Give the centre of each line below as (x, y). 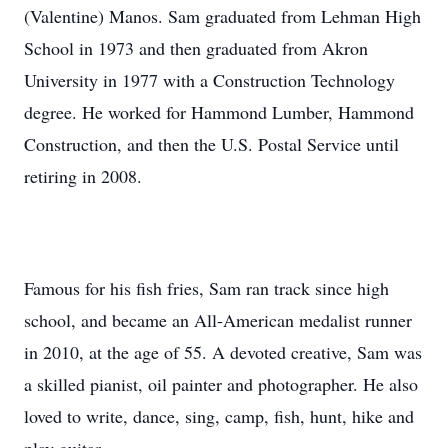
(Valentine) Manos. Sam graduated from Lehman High (222, 16)
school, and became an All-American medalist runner (218, 320)
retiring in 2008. (83, 176)
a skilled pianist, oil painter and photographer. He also (221, 384)
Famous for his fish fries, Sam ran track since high (206, 288)
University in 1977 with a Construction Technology (209, 80)
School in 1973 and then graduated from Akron (196, 48)
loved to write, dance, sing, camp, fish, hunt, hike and (219, 416)
